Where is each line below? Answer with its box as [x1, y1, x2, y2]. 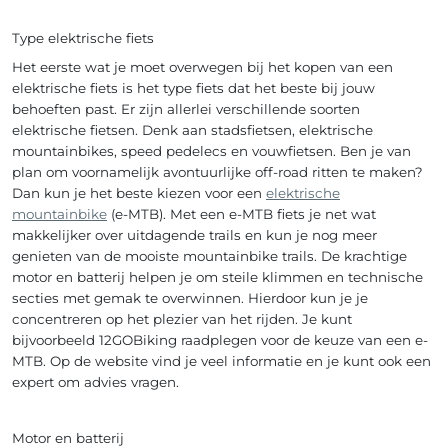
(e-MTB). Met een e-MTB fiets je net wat [107, 205, 376, 222]
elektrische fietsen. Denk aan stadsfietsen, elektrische [12, 121, 373, 138]
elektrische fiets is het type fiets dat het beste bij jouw [12, 79, 375, 96]
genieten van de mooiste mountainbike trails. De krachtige [12, 247, 407, 264]
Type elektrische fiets [12, 29, 154, 46]
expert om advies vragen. [12, 373, 183, 390]
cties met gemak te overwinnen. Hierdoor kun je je [27, 289, 368, 306]
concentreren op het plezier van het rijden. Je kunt [12, 310, 352, 327]
